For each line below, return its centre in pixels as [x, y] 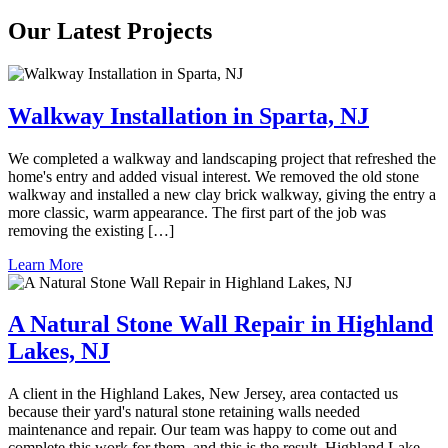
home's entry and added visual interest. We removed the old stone [213, 176]
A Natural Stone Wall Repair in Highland [220, 324]
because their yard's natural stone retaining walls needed [184, 412]
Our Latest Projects [110, 30]
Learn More [45, 264]
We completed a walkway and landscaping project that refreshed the [222, 158]
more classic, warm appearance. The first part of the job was [197, 212]
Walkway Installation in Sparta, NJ [188, 115]
